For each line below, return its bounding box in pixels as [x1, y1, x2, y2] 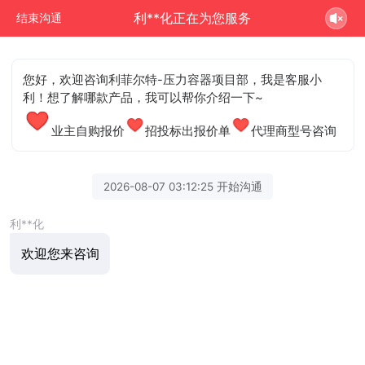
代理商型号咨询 [251, 123, 337, 139]
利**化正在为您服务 [134, 10, 252, 26]
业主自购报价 [51, 123, 125, 139]
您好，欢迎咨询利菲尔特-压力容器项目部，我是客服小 [23, 72, 323, 87]
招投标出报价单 [145, 123, 231, 139]
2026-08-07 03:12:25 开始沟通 [103, 179, 262, 193]
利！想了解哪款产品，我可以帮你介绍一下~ [23, 90, 264, 105]
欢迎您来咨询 [20, 245, 99, 262]
